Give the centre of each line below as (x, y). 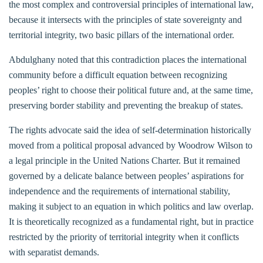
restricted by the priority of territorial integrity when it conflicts (124, 237)
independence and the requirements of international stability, (119, 191)
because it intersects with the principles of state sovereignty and (125, 19)
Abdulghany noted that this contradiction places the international (128, 59)
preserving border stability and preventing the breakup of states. (126, 105)
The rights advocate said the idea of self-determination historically (130, 130)
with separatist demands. (54, 252)
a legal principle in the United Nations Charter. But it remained (124, 160)
